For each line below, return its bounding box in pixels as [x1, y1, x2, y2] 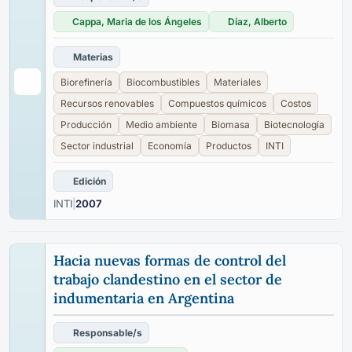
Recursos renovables [60, 97, 154, 109]
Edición [73, 175, 106, 187]
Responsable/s [73, 327, 142, 339]
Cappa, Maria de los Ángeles [72, 16, 202, 27]
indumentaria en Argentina [53, 289, 234, 307]
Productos [206, 140, 251, 152]
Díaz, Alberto [228, 16, 287, 27]
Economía [148, 140, 192, 152]
